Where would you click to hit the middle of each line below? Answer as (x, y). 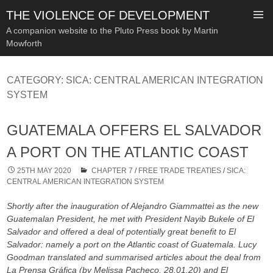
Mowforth (24, 43)
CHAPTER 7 (112, 171)
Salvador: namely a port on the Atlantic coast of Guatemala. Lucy (132, 244)
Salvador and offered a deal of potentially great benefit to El (122, 232)
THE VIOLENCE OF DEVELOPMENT (108, 15)
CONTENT (23, 87)
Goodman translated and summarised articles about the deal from (134, 257)
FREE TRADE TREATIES (180, 171)
